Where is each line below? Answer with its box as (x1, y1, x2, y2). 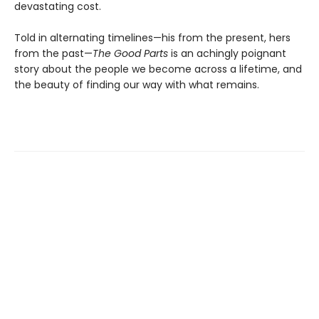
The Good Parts (93, 46, 168, 61)
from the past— (14, 46, 93, 61)
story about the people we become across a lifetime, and (14, 62, 302, 77)
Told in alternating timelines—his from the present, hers (14, 31, 291, 46)
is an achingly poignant (168, 46, 286, 61)
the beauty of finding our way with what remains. (14, 78, 262, 93)
